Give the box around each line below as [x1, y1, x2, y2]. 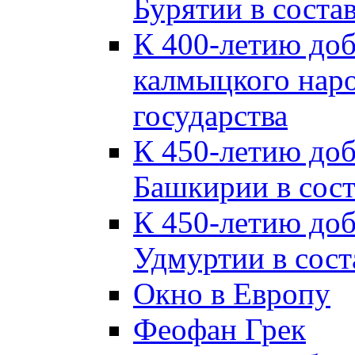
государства [133, 97, 288, 132]
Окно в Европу [133, 276, 330, 311]
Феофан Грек [133, 311, 306, 346]
